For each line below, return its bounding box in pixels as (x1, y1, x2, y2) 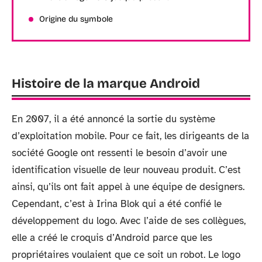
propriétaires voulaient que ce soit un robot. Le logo (12, 249, 240, 261)
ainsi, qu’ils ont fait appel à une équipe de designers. (12, 181, 244, 193)
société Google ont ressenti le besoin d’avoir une (12, 147, 227, 159)
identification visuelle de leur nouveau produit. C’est (12, 164, 241, 176)
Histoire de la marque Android (12, 76, 200, 91)
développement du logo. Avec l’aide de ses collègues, (12, 215, 246, 227)
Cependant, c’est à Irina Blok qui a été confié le (12, 198, 222, 210)
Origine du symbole (39, 13, 113, 24)
